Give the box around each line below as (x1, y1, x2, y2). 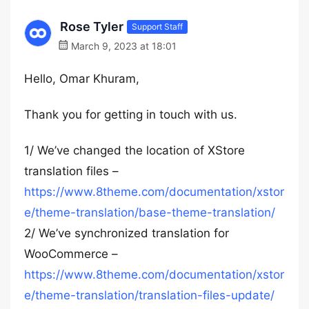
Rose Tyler (60, 19, 123, 34)
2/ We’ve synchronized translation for (24, 226, 229, 240)
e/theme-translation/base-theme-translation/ (24, 206, 275, 219)
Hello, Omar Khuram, (24, 72, 139, 86)
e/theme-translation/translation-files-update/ (24, 288, 275, 302)
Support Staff (132, 21, 183, 32)
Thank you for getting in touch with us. (24, 108, 237, 121)
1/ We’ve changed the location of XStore (24, 143, 245, 157)
